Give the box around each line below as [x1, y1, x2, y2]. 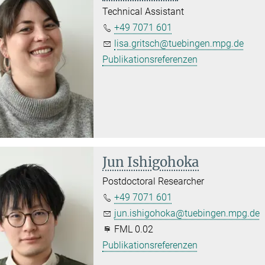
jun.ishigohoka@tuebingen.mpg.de [114, 208, 260, 219]
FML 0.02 [112, 224, 154, 235]
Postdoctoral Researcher [102, 176, 205, 188]
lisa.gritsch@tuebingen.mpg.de [114, 37, 244, 49]
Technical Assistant [102, 5, 185, 17]
